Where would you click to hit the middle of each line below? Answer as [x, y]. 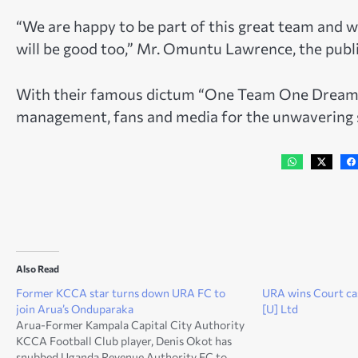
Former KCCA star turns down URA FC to [121, 292]
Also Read [38, 268]
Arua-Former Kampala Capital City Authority [130, 324]
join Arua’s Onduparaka [75, 308]
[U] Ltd [280, 308]
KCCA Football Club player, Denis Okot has [124, 340]
